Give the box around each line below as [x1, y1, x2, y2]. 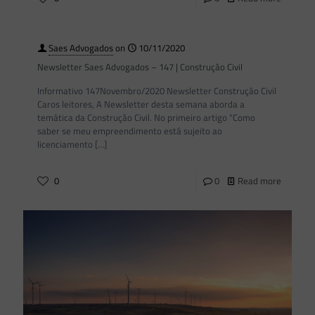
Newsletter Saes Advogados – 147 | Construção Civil [37, 59, 243, 74]
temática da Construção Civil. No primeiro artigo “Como [37, 110, 255, 124]
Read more [238, 173, 281, 188]
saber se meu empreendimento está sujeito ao [37, 123, 222, 138]
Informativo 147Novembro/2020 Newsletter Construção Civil [37, 83, 276, 98]
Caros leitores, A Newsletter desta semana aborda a [37, 96, 245, 111]
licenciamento [37, 136, 93, 151]
